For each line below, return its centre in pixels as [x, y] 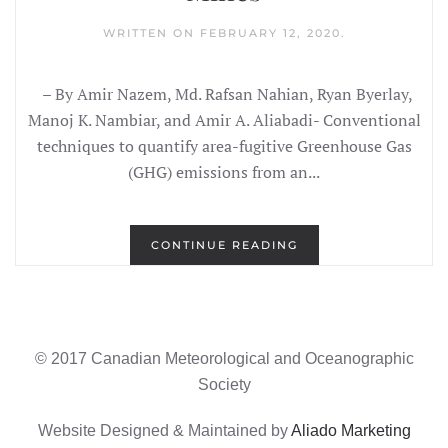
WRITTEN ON [151, 33]
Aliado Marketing [350, 431]
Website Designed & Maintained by [164, 431]
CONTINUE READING [224, 245]
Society [224, 385]
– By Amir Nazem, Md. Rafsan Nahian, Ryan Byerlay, [224, 94]
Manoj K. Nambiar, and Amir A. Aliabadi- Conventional [224, 120]
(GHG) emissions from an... [224, 172]
